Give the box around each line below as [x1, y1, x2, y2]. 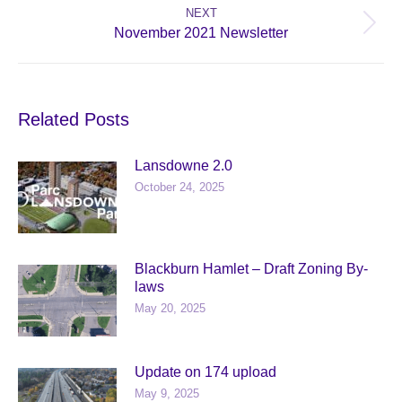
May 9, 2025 [135, 386, 199, 400]
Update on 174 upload [135, 363, 276, 380]
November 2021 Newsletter [114, 24, 288, 40]
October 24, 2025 [135, 179, 224, 194]
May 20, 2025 [135, 301, 205, 315]
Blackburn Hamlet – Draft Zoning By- [135, 260, 368, 276]
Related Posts [18, 109, 129, 129]
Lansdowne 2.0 [135, 157, 232, 173]
